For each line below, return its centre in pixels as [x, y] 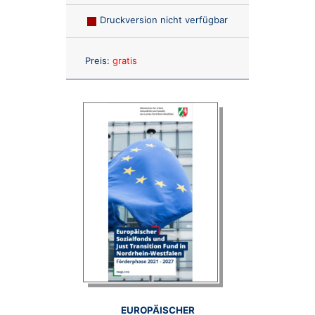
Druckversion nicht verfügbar [163, 19]
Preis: [97, 60]
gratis [124, 60]
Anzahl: [173, 57]
